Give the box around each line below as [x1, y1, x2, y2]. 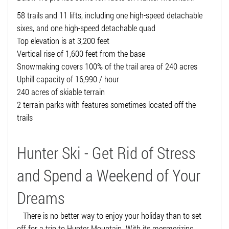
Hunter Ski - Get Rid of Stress [17, 142, 196, 164]
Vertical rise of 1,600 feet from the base [17, 48, 145, 60]
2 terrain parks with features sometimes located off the [17, 99, 196, 111]
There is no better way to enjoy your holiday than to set [17, 210, 201, 222]
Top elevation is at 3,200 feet [17, 35, 109, 47]
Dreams [17, 187, 65, 209]
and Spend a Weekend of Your [17, 164, 200, 187]
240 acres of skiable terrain [17, 86, 105, 98]
